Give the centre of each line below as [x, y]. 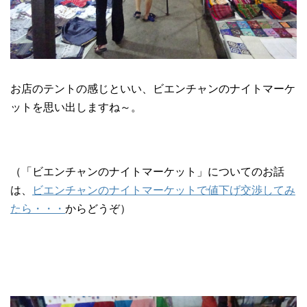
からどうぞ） [98, 209]
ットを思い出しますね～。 [76, 108]
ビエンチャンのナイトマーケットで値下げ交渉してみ [164, 191]
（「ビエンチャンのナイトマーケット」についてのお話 [147, 172]
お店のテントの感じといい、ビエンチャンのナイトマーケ [153, 89]
